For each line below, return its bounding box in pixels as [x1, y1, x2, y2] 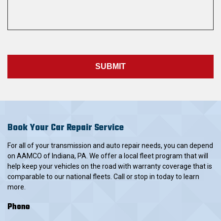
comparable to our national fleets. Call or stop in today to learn [7, 172, 199, 181]
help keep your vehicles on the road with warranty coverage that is [7, 162, 212, 170]
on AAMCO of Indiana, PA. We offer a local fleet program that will [7, 151, 208, 160]
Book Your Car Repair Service [7, 120, 124, 135]
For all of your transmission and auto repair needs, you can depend [7, 141, 213, 149]
